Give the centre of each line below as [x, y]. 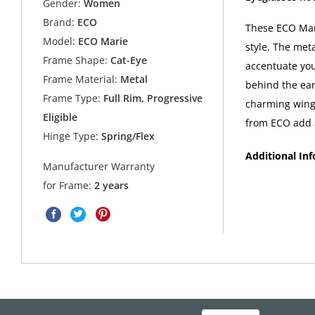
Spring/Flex [127, 136]
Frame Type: [72, 98]
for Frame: [69, 185]
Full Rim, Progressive [152, 98]
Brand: [59, 22]
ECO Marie [103, 41]
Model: [59, 41]
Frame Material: [81, 79]
